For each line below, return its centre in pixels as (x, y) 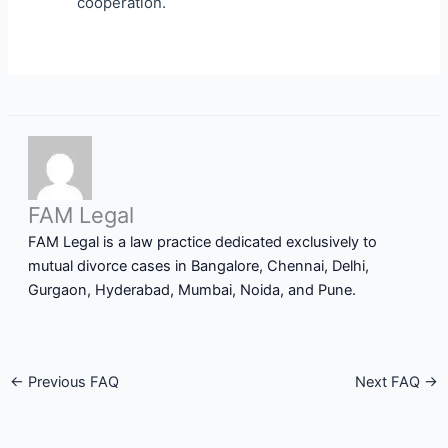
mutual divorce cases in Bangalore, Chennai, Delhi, (198, 266)
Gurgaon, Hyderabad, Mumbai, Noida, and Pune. (191, 290)
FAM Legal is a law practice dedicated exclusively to (202, 242)
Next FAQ (390, 381)
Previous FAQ (71, 381)
